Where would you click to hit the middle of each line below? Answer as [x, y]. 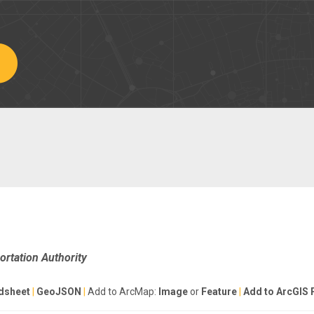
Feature [219, 292]
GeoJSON [59, 292]
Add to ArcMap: [122, 292]
